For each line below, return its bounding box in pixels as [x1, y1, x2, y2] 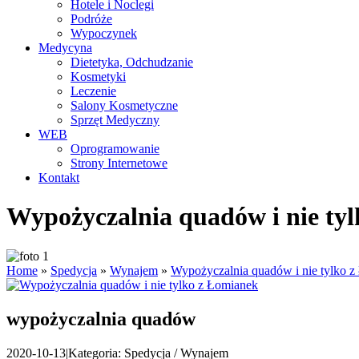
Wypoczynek [71, 26, 137, 40]
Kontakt [38, 171, 79, 184]
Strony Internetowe [71, 156, 167, 170]
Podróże [71, 12, 112, 26]
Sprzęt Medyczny [71, 113, 159, 127]
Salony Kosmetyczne [71, 99, 178, 112]
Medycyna [38, 41, 92, 54]
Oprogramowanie [71, 142, 159, 155]
